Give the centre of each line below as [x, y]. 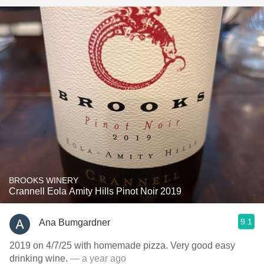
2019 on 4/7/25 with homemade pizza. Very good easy [122, 245]
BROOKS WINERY [44, 180]
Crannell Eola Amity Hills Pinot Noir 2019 [95, 191]
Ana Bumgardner [75, 222]
